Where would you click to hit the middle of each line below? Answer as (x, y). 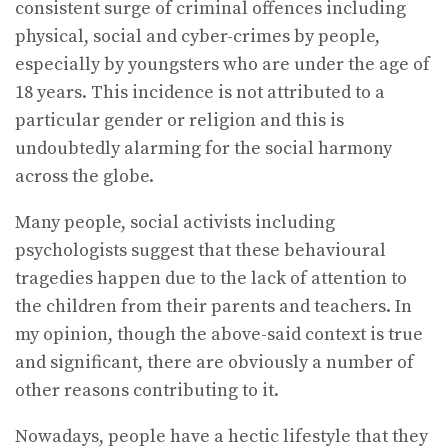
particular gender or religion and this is (179, 120)
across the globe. (84, 176)
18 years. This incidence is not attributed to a (200, 92)
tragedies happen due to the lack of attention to (211, 278)
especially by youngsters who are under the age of (222, 64)
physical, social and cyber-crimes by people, (197, 36)
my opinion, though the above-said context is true (219, 334)
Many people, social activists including (175, 222)
